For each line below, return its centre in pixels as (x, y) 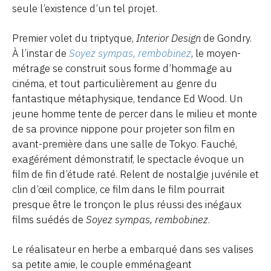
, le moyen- (216, 54)
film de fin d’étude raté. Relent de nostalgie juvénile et (135, 175)
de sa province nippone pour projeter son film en (123, 129)
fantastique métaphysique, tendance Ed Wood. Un (127, 99)
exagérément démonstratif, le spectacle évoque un (128, 159)
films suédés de (49, 220)
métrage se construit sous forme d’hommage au (122, 69)
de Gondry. (226, 38)
